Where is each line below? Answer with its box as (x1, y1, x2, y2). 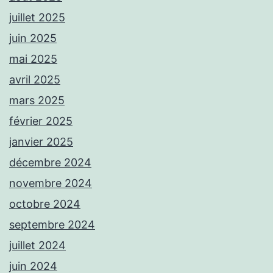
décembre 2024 (9, 156, 91, 169)
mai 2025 (9, 52, 57, 66)
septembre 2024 (9, 218, 95, 232)
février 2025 (9, 115, 73, 128)
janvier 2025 (9, 135, 73, 149)
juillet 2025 (9, 11, 65, 24)
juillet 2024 (9, 239, 66, 252)
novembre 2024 (9, 177, 92, 190)
